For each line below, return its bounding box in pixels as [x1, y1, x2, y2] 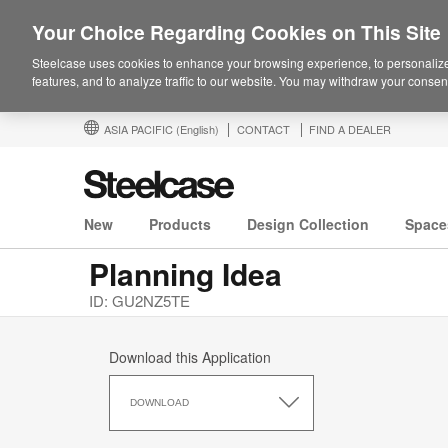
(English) [176, 121, 219, 137]
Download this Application [109, 347, 271, 368]
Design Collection [247, 214, 369, 235]
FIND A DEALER [309, 121, 391, 137]
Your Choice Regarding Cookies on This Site [32, 18, 441, 46]
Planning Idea [89, 252, 282, 296]
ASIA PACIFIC [104, 121, 176, 137]
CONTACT [237, 121, 290, 137]
